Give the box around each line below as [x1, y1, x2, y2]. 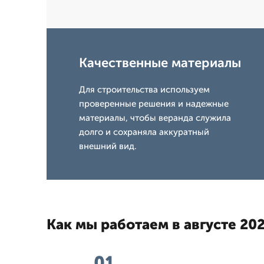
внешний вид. [79, 141, 137, 151]
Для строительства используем [79, 84, 210, 95]
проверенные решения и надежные [79, 98, 229, 109]
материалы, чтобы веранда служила [79, 113, 231, 123]
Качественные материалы [79, 55, 241, 71]
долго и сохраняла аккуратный [79, 127, 209, 137]
